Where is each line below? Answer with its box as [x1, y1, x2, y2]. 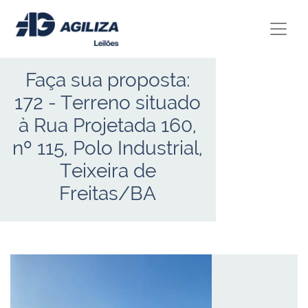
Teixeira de [59, 159, 156, 183]
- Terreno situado [43, 91, 201, 115]
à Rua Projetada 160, [19, 114, 197, 137]
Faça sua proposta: [25, 69, 190, 92]
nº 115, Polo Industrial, [12, 137, 203, 160]
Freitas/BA [59, 182, 157, 206]
